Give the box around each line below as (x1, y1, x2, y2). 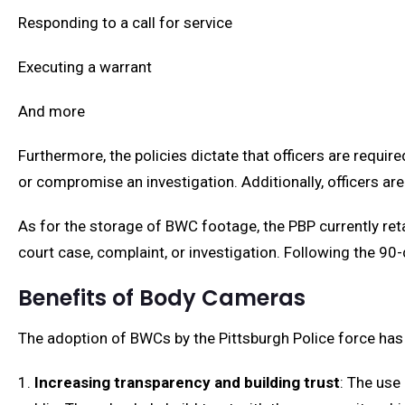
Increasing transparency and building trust (34, 373, 340, 391)
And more (18, 102, 85, 120)
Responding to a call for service (18, 14, 232, 32)
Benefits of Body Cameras (18, 283, 306, 313)
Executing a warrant (18, 58, 152, 76)
